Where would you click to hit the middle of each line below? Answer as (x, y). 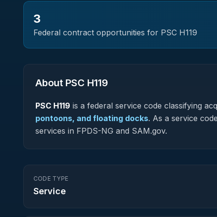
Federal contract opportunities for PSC (106, 32)
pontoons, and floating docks (92, 118)
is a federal (93, 106)
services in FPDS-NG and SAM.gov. (101, 131)
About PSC (61, 83)
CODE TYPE (51, 178)
